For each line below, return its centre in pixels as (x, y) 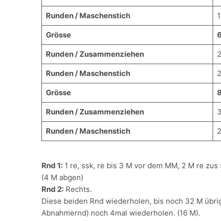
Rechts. (78, 189)
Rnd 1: (52, 165)
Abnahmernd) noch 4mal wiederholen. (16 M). (121, 213)
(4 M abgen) (63, 177)
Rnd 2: (53, 189)
